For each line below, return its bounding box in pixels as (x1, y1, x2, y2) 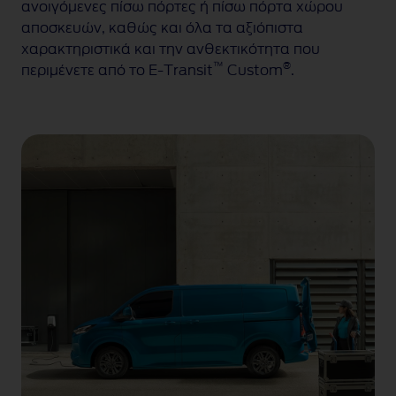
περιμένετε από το (21, 64, 148, 79)
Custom (224, 64, 283, 79)
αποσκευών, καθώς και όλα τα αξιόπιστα (21, 21, 303, 36)
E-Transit (148, 64, 213, 79)
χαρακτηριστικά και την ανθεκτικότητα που (21, 42, 320, 57)
